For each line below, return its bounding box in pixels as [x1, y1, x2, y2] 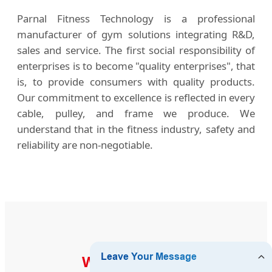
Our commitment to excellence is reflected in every [17, 90, 255, 104]
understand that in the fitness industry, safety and [17, 121, 255, 136]
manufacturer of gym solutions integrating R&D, [17, 27, 255, 41]
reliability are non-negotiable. [17, 137, 153, 152]
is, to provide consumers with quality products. [17, 74, 255, 89]
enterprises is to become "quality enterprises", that [17, 58, 255, 73]
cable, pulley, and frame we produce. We [17, 106, 255, 120]
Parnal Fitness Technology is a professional [17, 11, 255, 25]
